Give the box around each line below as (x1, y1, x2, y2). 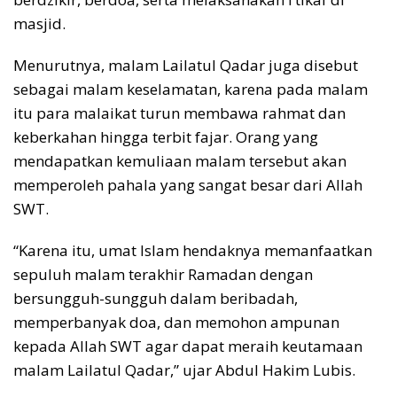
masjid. (13, 12, 66, 34)
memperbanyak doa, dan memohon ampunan (13, 311, 339, 332)
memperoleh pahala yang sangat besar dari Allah (13, 174, 362, 195)
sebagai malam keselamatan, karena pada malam (13, 78, 368, 99)
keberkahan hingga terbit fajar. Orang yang (13, 126, 318, 147)
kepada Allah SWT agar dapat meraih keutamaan (13, 335, 362, 356)
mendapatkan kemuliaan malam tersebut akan (13, 150, 346, 171)
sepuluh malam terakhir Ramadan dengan (13, 263, 313, 284)
